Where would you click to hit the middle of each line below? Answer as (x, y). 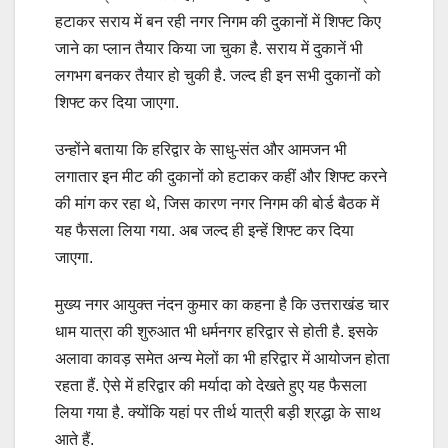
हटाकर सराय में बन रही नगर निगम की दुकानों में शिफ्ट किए (218, 22)
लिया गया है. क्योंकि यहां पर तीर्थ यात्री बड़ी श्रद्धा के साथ (218, 413)
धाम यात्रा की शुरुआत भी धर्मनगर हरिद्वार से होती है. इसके (216, 332)
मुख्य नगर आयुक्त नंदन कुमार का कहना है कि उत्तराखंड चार (222, 305)
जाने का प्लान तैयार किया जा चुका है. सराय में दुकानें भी (209, 49)
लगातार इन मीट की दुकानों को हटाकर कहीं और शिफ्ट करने (221, 177)
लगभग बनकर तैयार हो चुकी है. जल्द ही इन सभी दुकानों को (218, 76)
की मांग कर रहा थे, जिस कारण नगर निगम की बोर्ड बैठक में (217, 204)
